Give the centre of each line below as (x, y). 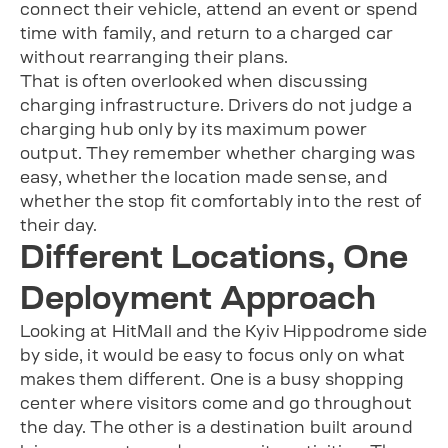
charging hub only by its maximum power (194, 128)
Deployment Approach (198, 297)
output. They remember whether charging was (217, 152)
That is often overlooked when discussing (194, 80)
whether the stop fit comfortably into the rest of (220, 200)
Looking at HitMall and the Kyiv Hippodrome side (224, 330)
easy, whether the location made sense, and (204, 176)
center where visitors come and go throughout (216, 402)
